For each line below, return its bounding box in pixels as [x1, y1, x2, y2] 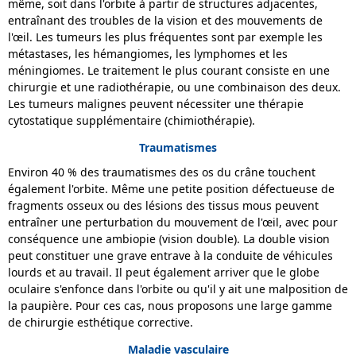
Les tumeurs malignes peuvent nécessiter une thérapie [8, 96, 304, 112]
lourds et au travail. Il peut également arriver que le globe [8, 264, 319, 280]
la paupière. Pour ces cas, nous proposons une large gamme [8, 297, 332, 313]
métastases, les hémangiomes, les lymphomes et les [8, 46, 288, 62]
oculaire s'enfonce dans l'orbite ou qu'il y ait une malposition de [8, 281, 348, 296]
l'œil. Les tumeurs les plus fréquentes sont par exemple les [8, 29, 323, 45]
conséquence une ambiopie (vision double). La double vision [8, 230, 330, 246]
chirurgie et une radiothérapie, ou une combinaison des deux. [8, 79, 341, 95]
